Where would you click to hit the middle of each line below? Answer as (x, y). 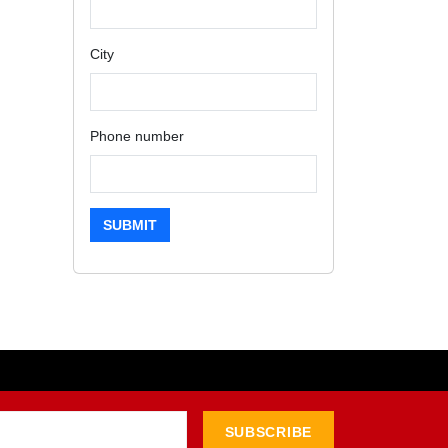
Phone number (137, 136)
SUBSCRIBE (268, 432)
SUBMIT (130, 225)
